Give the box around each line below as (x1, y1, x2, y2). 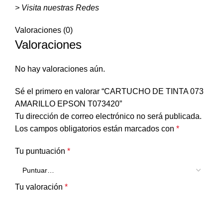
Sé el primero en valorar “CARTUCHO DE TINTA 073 (15, 87, 204, 96)
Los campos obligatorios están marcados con (15, 124, 176, 133)
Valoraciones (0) (15, 25, 73, 34)
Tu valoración (15, 182, 65, 191)
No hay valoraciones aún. (15, 64, 105, 73)
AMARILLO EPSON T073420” (15, 99, 122, 108)
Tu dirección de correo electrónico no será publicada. (15, 111, 202, 120)
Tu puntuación (15, 146, 67, 155)
